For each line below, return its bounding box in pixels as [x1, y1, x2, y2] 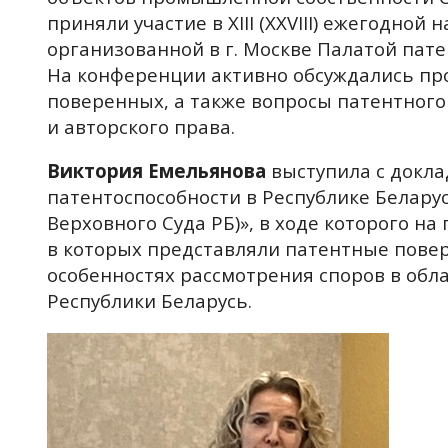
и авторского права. [47, 113, 240, 139]
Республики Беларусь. [47, 288, 252, 314]
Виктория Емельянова [47, 158, 266, 184]
